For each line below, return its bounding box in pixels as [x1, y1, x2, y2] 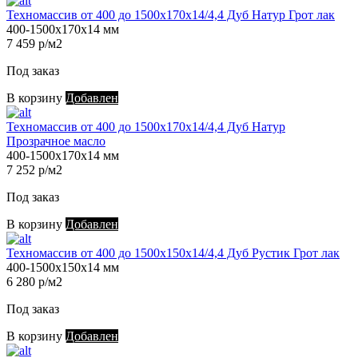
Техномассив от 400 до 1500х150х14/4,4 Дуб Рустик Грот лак [6, 246, 340, 261]
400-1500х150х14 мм [6, 261, 119, 275]
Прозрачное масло [6, 134, 105, 149]
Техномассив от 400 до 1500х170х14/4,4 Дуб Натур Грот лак [6, 8, 335, 22]
